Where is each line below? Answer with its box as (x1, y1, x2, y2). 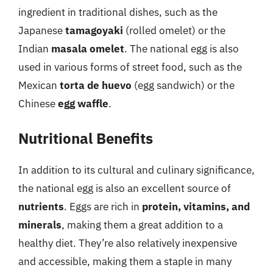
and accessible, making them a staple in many (18, 254, 232, 268)
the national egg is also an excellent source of (18, 181, 231, 195)
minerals (18, 218, 62, 232)
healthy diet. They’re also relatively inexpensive (18, 236, 237, 250)
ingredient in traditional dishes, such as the (18, 5, 218, 19)
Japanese (18, 24, 65, 37)
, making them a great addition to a (62, 218, 223, 232)
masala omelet (51, 42, 124, 55)
